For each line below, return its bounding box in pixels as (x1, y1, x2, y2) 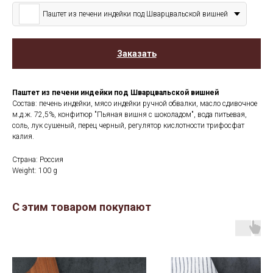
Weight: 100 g (12, 166, 57, 175)
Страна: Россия (12, 155, 63, 165)
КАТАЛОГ (15, 249, 49, 258)
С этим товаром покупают (12, 200, 151, 214)
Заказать (116, 49, 157, 59)
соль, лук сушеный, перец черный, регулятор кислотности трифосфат (12, 121, 244, 130)
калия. (12, 132, 34, 141)
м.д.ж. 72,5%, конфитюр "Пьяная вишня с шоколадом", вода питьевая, (12, 110, 247, 119)
